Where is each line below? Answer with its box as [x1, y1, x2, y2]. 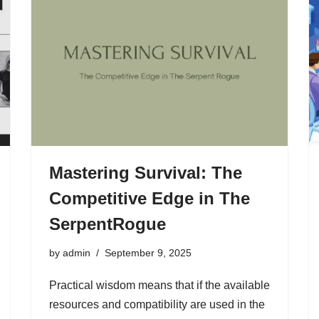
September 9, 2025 [105, 247, 192, 258]
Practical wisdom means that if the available [49, 279, 270, 291]
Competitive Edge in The [49, 189, 250, 208]
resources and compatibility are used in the [49, 298, 265, 310]
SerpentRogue [49, 214, 166, 234]
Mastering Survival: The [49, 163, 242, 182]
